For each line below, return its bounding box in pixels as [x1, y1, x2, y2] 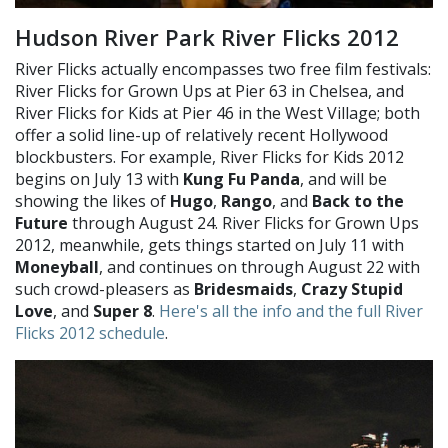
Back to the [312, 190, 404, 213]
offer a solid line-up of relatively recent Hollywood [15, 124, 388, 147]
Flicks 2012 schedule [15, 322, 165, 345]
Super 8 [93, 300, 152, 323]
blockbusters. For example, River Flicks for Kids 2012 [15, 146, 404, 169]
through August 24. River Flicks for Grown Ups [68, 212, 419, 235]
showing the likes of [15, 190, 170, 213]
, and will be [300, 168, 387, 191]
